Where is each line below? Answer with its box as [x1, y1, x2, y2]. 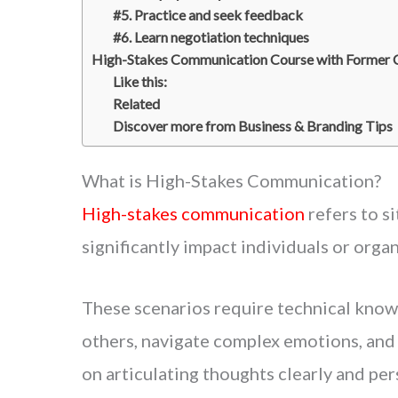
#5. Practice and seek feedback [113, 5, 303, 23]
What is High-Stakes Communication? [82, 169, 381, 191]
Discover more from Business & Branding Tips [113, 116, 393, 134]
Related [113, 94, 160, 112]
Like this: [113, 72, 167, 90]
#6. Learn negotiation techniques [113, 28, 309, 45]
